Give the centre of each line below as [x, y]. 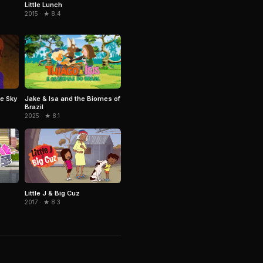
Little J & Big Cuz [52, 193]
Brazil [34, 107]
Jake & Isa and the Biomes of [73, 99]
